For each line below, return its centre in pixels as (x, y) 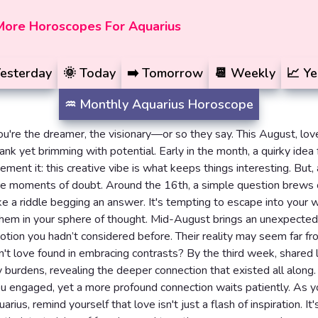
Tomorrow (172, 73)
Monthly (104, 104)
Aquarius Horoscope (193, 104)
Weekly (253, 73)
